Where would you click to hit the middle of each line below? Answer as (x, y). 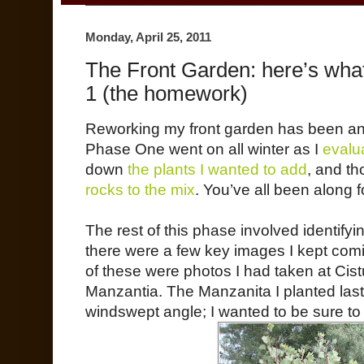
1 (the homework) (167, 93)
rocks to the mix (140, 189)
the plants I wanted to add (217, 169)
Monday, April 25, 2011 (148, 37)
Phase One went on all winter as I (204, 149)
